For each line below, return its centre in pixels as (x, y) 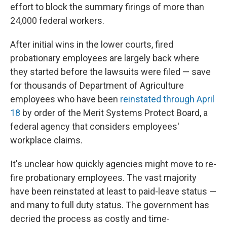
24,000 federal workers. (57, 21)
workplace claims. (46, 140)
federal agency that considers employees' (95, 126)
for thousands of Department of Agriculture (97, 85)
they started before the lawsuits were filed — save (110, 72)
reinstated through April (167, 99)
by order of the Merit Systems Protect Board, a (114, 113)
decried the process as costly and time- (90, 219)
